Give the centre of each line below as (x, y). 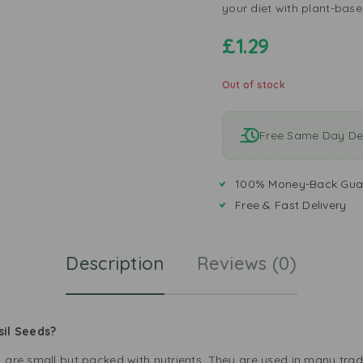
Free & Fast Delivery (291, 205)
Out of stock (254, 85)
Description (115, 263)
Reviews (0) (247, 263)
